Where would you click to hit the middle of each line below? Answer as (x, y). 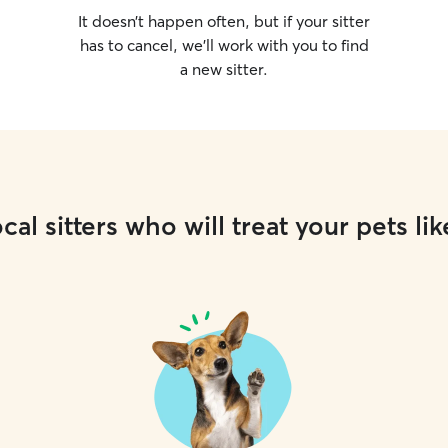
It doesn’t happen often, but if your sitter (224, 21)
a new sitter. (224, 69)
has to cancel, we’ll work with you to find (224, 45)
